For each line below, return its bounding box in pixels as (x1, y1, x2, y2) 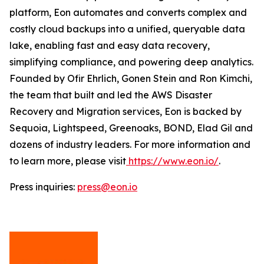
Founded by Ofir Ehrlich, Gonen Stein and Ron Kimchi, (9, 72, 252, 84)
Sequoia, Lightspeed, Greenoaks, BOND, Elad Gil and (9, 122, 253, 134)
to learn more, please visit (9, 155, 126, 167)
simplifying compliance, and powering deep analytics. (9, 56, 253, 68)
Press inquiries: (9, 181, 77, 193)
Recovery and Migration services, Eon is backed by (9, 105, 242, 117)
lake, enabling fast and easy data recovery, (9, 39, 210, 51)
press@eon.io (77, 181, 137, 193)
